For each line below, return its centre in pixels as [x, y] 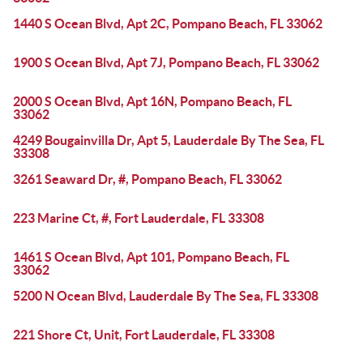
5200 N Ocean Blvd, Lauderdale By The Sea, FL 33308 [166, 296]
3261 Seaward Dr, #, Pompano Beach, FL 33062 [147, 179]
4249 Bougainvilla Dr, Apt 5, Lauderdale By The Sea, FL [169, 140]
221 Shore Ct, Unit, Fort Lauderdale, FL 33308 [144, 335]
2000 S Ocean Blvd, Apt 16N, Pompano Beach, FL [152, 101]
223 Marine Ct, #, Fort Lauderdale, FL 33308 [139, 218]
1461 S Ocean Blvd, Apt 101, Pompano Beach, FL [151, 257]
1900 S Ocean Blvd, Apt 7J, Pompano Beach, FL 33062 [166, 62]
